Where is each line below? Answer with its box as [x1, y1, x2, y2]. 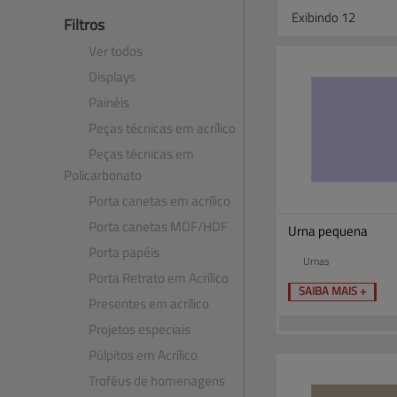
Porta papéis [89, 242, 160, 261]
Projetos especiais [89, 319, 191, 339]
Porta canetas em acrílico [89, 191, 230, 210]
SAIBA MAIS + [299, 282, 366, 299]
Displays [89, 66, 136, 86]
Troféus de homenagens [89, 370, 225, 390]
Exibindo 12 [292, 7, 355, 27]
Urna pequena [288, 221, 368, 240]
